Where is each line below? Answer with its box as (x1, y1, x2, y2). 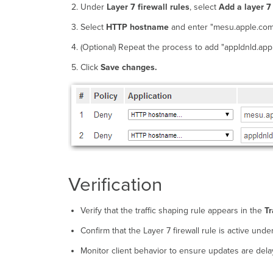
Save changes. (100, 62, 157, 73)
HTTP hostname (105, 22, 169, 33)
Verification (68, 173, 162, 197)
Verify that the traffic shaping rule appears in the (80, 205, 264, 216)
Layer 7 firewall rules (106, 2, 190, 13)
